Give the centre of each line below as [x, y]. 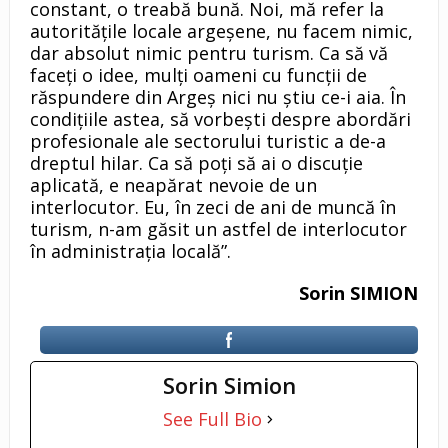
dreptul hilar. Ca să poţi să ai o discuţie [196, 163]
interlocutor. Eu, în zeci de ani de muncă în [212, 207]
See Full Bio [212, 419]
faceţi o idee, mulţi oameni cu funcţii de [198, 75]
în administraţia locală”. [130, 251]
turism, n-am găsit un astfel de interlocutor [218, 229]
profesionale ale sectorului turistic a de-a [207, 141]
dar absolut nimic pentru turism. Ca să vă [208, 53]
